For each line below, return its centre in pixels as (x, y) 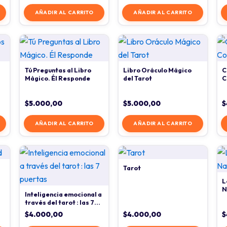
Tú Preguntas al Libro (58, 70)
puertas (37, 210)
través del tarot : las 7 (59, 202)
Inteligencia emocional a (63, 194)
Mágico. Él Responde (57, 78)
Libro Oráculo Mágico (158, 70)
